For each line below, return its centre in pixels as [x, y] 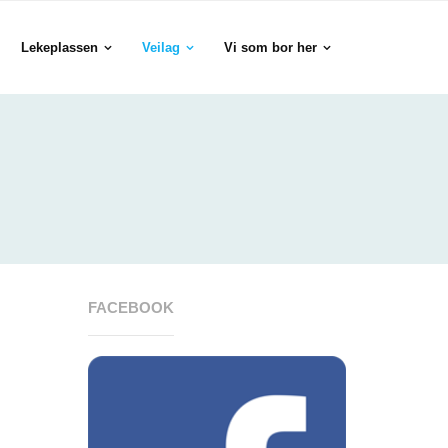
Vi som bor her [270, 47]
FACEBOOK [131, 307]
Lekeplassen [59, 47]
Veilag [161, 47]
